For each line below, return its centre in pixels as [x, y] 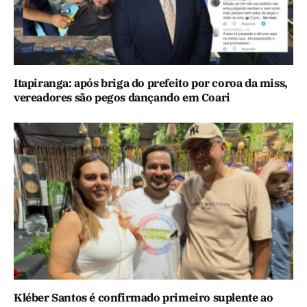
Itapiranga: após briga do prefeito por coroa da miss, [151, 83]
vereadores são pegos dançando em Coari [122, 97]
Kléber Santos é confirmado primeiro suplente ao [144, 298]
